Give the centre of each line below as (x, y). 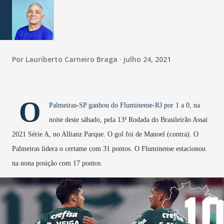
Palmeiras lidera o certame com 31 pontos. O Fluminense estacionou (109, 149)
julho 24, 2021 (147, 59)
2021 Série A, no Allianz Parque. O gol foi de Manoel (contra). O (105, 134)
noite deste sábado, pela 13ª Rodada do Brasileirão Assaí (128, 120)
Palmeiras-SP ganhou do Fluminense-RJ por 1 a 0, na (124, 105)
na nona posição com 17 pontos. (57, 163)
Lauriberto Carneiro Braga (71, 59)
